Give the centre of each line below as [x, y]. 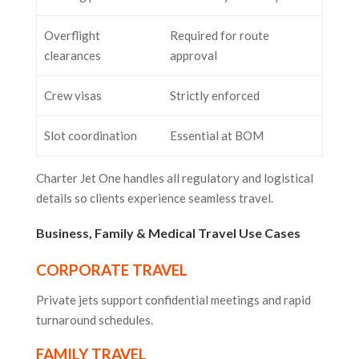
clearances [72, 56]
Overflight [72, 36]
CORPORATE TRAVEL [111, 270]
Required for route [219, 36]
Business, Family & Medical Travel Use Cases [168, 233]
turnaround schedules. [94, 320]
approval [193, 56]
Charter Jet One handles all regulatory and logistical [174, 178]
